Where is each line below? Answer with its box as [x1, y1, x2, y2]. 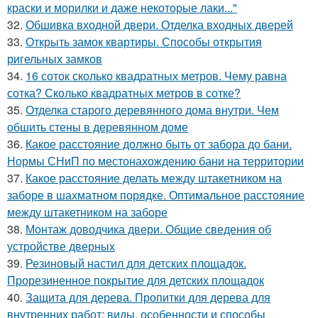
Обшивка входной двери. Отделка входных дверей [26, 16, 293, 33]
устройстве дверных [7, 238, 115, 254]
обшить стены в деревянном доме [7, 119, 188, 135]
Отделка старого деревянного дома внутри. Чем [26, 102, 279, 118]
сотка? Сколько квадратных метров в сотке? [7, 84, 241, 101]
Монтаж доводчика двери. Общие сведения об [26, 221, 271, 237]
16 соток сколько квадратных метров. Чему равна [26, 67, 287, 84]
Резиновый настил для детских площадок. [26, 255, 246, 271]
